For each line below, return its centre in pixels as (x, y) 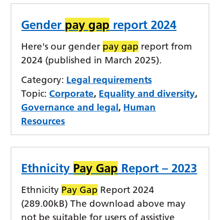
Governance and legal (70, 108)
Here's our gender (62, 47)
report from (165, 47)
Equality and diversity (147, 94)
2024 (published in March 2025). (92, 60)
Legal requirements (109, 80)
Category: (43, 80)
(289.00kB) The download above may (104, 204)
